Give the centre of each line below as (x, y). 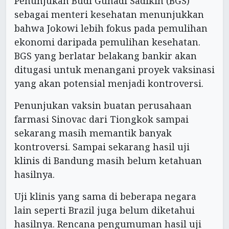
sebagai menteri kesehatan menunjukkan (109, 15)
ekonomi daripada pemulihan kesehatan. (107, 42)
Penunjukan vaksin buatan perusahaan (103, 106)
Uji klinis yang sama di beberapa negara (105, 197)
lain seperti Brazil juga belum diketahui (105, 210)
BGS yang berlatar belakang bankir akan (106, 56)
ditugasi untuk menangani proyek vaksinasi (114, 70)
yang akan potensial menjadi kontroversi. (109, 84)
